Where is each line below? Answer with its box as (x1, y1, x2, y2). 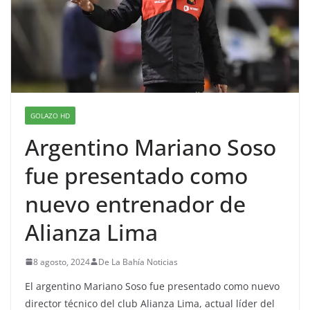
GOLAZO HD (30, 110, 70, 120)
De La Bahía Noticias (98, 255, 178, 268)
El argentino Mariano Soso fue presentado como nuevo (25, 279, 280, 293)
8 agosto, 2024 (33, 255, 90, 268)
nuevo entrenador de (25, 188, 246, 219)
